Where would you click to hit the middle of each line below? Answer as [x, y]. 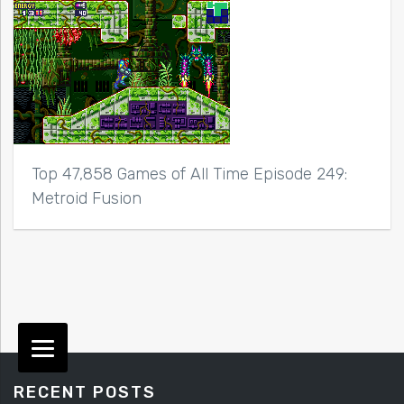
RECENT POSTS [85, 392]
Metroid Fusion [87, 198]
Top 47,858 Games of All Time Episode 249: [189, 174]
